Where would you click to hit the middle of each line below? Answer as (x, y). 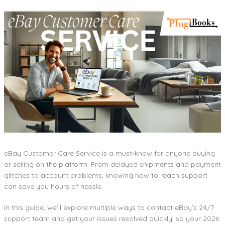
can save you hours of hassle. (53, 186)
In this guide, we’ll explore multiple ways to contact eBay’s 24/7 (109, 207)
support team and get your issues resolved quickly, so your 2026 (111, 218)
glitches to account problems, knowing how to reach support (106, 175)
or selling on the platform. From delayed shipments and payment (113, 164)
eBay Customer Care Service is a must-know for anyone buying (109, 153)
